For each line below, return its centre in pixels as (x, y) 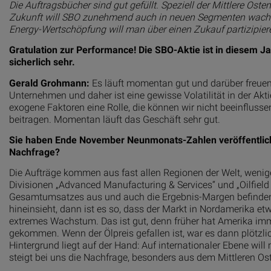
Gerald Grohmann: (49, 83)
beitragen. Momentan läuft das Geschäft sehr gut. (115, 119)
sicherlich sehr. (42, 62)
